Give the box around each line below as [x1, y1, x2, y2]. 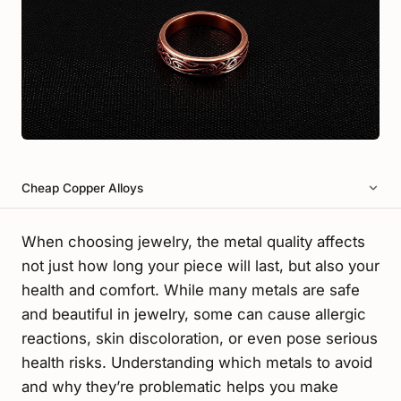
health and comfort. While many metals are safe [21, 281, 360, 300]
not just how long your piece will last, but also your [21, 257, 380, 276]
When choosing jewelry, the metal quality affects [21, 233, 365, 252]
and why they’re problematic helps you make [21, 378, 338, 397]
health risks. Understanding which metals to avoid [21, 354, 372, 372]
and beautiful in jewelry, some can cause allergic [21, 305, 366, 324]
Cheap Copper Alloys [21, 181, 143, 196]
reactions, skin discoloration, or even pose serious [21, 329, 378, 348]
